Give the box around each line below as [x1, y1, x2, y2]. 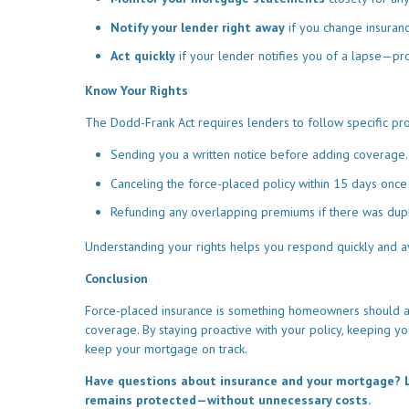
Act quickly [110, 47, 175, 65]
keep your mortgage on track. [85, 341, 247, 358]
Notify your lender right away [110, 18, 285, 36]
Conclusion [85, 270, 148, 288]
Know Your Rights [85, 82, 188, 100]
